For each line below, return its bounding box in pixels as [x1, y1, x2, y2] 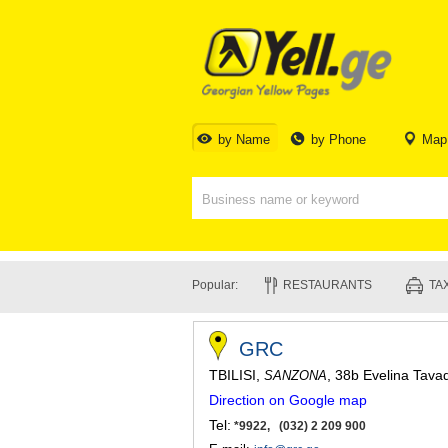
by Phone [311, 132, 367, 147]
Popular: [192, 278, 238, 292]
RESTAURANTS [283, 278, 372, 292]
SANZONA [264, 368, 327, 383]
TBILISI [209, 367, 256, 383]
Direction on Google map [209, 392, 367, 408]
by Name [218, 132, 270, 147]
